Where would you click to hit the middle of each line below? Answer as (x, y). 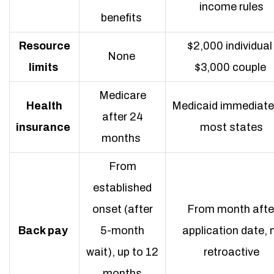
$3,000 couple (231, 67)
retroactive (231, 252)
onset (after (122, 209)
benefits (121, 18)
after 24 (122, 117)
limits (43, 67)
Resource (44, 46)
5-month (122, 231)
